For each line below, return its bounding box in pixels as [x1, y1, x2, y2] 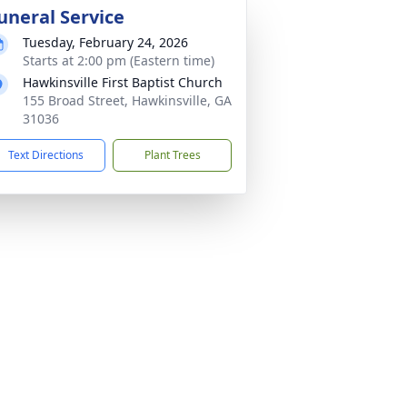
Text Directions [8, 147, 84, 163]
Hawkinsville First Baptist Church [23, 74, 223, 91]
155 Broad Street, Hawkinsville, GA [23, 92, 232, 109]
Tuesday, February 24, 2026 [23, 34, 188, 51]
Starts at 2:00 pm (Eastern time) [23, 52, 214, 69]
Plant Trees [144, 147, 201, 163]
